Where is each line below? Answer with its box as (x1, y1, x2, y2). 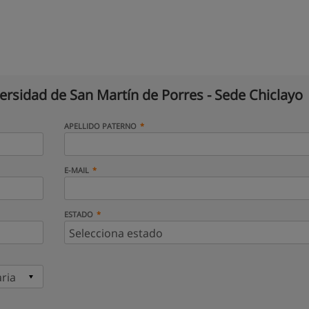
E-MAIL (63, 165, 89, 175)
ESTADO (63, 209, 93, 219)
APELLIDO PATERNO (63, 121, 137, 131)
